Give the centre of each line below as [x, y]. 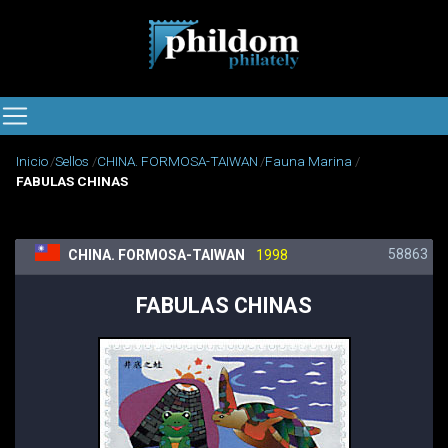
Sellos [72, 161]
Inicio [32, 161]
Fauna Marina [309, 161]
